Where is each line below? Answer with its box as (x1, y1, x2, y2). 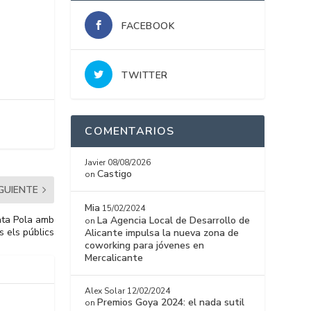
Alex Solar (85, 285, 126, 297)
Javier (85, 157, 106, 169)
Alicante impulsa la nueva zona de (85, 226, 239, 240)
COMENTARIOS (85, 124, 175, 140)
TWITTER (121, 69, 168, 83)
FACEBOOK (121, 19, 176, 33)
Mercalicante (85, 251, 144, 265)
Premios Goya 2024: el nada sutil (97, 296, 245, 310)
